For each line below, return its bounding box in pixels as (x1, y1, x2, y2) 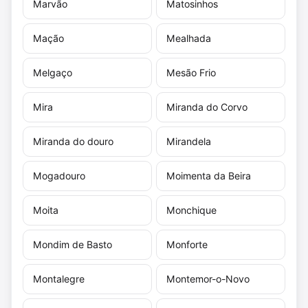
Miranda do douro (33, 135, 113, 147)
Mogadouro (33, 169, 85, 181)
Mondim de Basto (33, 238, 112, 250)
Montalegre (33, 272, 85, 285)
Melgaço (33, 66, 72, 78)
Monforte (166, 238, 208, 250)
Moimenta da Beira (166, 169, 251, 181)
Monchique (166, 203, 217, 216)
